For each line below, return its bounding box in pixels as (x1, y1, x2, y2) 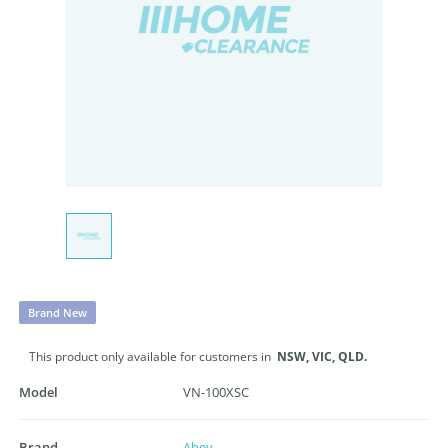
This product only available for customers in (29, 348, 274, 365)
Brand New (28, 305, 87, 320)
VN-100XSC (183, 383, 249, 401)
